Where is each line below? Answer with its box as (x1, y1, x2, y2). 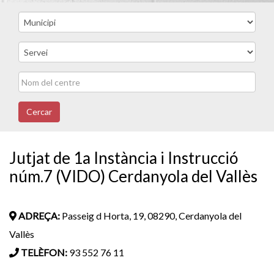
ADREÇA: (17, 210, 60, 221)
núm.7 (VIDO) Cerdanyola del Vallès (9, 166, 257, 186)
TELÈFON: (19, 246, 67, 258)
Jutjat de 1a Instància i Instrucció (9, 148, 238, 168)
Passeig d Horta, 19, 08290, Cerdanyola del (60, 210, 242, 221)
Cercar (26, 106, 52, 117)
